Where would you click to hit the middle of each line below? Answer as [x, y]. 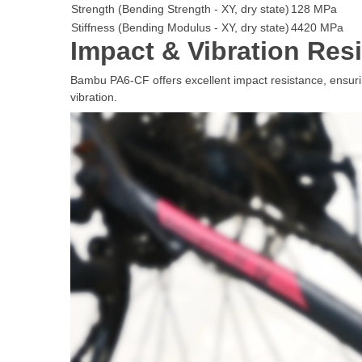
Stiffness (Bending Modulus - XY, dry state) [180, 27]
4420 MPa [317, 27]
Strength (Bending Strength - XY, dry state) [180, 8]
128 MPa [314, 8]
